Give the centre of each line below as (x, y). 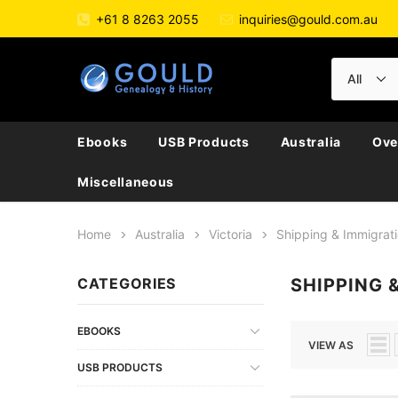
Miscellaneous (126, 181)
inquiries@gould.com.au (308, 19)
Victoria (231, 234)
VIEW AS (331, 345)
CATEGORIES (127, 283)
